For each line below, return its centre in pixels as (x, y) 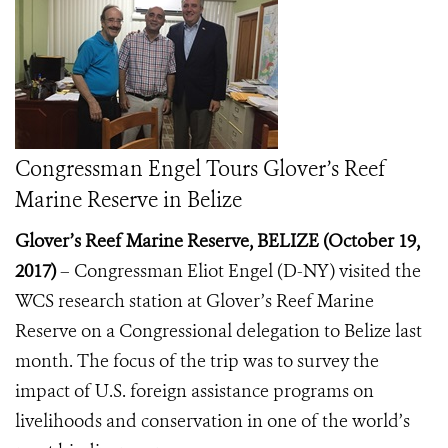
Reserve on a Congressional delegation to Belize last (218, 331)
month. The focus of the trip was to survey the (197, 361)
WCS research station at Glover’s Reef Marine (194, 301)
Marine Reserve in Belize (128, 200)
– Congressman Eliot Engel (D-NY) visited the (238, 271)
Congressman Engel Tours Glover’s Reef (200, 169)
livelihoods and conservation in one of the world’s (212, 421)
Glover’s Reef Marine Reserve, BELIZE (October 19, (217, 241)
